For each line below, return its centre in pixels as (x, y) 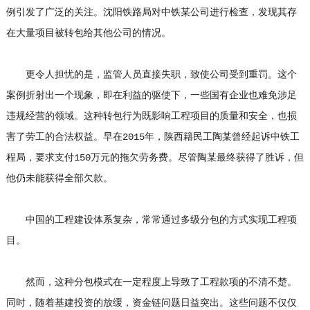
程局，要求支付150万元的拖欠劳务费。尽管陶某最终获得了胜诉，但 (155, 158)
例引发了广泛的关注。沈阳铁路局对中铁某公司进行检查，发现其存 (151, 12)
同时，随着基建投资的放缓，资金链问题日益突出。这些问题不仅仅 (151, 303)
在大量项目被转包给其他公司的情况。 (88, 33)
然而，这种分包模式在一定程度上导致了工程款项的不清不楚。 (151, 282)
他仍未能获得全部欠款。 (59, 179)
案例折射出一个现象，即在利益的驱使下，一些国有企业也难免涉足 (151, 95)
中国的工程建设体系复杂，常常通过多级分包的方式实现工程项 (151, 220)
